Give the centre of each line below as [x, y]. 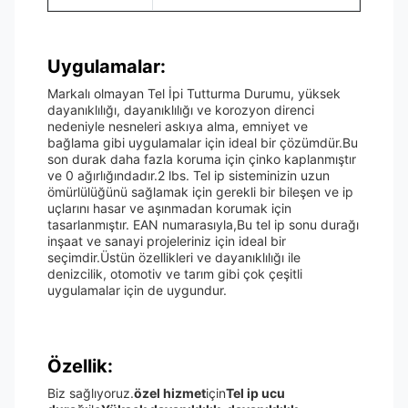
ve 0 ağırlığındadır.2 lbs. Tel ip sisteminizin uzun [189, 175]
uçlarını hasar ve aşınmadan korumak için [169, 208]
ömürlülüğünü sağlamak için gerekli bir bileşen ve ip [200, 192]
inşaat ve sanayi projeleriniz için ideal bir [167, 241]
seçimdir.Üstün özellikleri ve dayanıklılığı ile [174, 257]
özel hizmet [170, 393]
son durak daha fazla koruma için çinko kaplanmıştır [202, 159]
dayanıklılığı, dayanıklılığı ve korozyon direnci [181, 110]
